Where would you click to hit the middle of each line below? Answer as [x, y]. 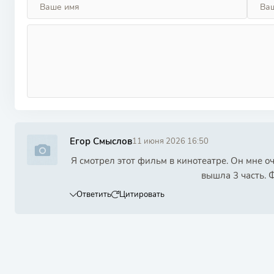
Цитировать [142, 194]
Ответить [94, 194]
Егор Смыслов [101, 141]
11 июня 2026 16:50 [170, 141]
